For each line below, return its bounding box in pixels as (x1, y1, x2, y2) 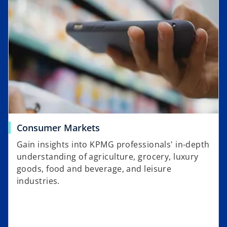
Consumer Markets (17, 122, 100, 134)
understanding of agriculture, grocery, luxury (17, 151, 199, 163)
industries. (17, 175, 60, 187)
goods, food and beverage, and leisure (17, 163, 172, 175)
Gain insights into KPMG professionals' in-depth (17, 139, 210, 150)
